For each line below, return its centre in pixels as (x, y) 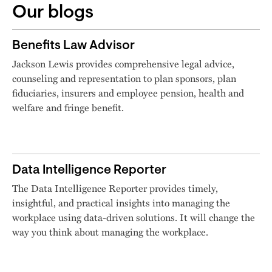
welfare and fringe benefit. (68, 107)
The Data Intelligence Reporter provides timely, (115, 188)
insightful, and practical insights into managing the (121, 203)
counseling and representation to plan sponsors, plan (124, 78)
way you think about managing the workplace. (110, 232)
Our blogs (53, 14)
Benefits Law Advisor (73, 46)
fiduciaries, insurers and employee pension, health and (128, 93)
